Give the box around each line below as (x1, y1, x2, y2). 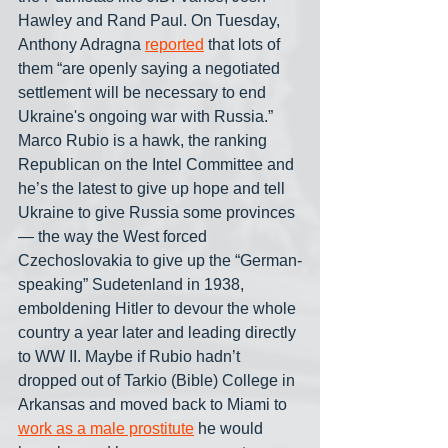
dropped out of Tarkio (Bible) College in (18, 372, 299, 390)
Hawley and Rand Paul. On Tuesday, (18, 12, 284, 30)
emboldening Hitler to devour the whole (18, 300, 300, 318)
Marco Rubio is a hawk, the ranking (18, 132, 271, 150)
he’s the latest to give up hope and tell (18, 180, 289, 198)
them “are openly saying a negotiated (18, 60, 284, 78)
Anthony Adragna (18, 36, 145, 54)
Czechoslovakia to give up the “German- (18, 252, 302, 270)
